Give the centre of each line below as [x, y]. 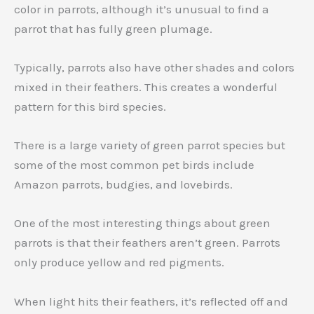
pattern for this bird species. [90, 106]
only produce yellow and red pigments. [119, 262]
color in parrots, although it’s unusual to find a [142, 9]
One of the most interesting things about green [142, 223]
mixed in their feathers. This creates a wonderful [146, 87]
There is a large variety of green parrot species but [150, 145]
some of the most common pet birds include [134, 165]
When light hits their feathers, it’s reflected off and [151, 301]
